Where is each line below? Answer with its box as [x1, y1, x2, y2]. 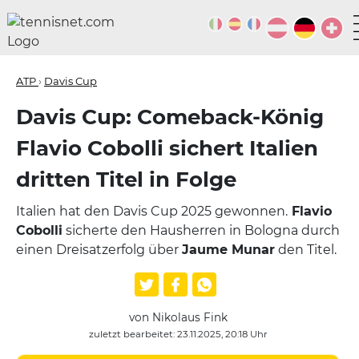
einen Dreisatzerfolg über [16, 242, 182, 257]
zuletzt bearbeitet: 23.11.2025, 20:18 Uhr [88, 329, 268, 340]
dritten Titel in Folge [16, 167, 236, 192]
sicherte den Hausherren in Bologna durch [63, 223, 340, 238]
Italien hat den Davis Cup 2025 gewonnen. [16, 204, 288, 219]
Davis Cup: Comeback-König [16, 104, 324, 130]
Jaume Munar [182, 242, 275, 257]
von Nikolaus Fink [128, 311, 228, 324]
